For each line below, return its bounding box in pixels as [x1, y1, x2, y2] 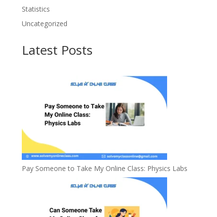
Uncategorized [21, 19, 67, 29]
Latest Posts [21, 41, 93, 59]
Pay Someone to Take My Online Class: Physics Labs [21, 164, 187, 173]
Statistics [21, 4, 50, 14]
